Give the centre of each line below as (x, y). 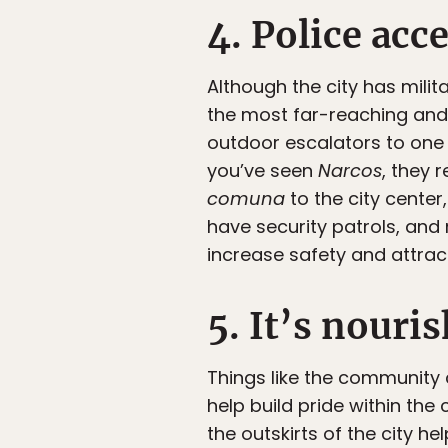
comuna (246, 199)
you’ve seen (262, 171)
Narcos (350, 171)
